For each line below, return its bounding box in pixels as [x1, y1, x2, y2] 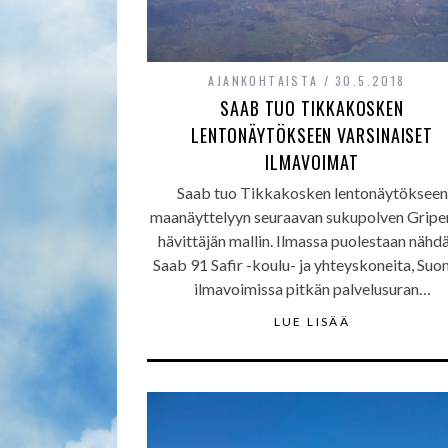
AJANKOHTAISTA [208, 72, 319, 89]
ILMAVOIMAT [265, 149, 359, 175]
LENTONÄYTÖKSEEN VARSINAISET [190, 122, 434, 148]
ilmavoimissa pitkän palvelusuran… [193, 279, 431, 298]
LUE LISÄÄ [273, 314, 351, 329]
